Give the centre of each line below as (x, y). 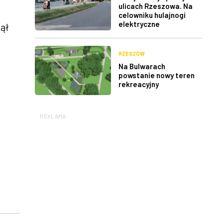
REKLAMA (53, 116)
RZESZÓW (132, 53)
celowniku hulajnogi (152, 15)
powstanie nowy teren (157, 75)
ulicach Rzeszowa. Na (156, 6)
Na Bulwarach (142, 66)
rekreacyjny (139, 84)
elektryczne (139, 24)
